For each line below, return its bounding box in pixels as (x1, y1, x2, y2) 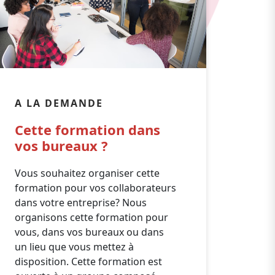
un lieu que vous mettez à (15, 240, 134, 254)
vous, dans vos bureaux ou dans (15, 225, 164, 239)
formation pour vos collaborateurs (15, 181, 176, 195)
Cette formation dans (15, 120, 160, 139)
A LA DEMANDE (15, 96, 103, 110)
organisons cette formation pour (15, 211, 168, 224)
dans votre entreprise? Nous (15, 196, 147, 209)
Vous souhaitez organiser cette (15, 166, 160, 180)
